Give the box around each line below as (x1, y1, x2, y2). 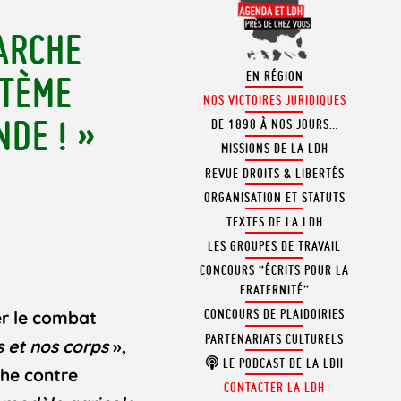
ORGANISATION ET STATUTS (203, 189, 346, 206)
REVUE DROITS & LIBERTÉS (204, 165, 345, 182)
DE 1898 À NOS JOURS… (210, 116, 338, 133)
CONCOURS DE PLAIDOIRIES (204, 306, 346, 323)
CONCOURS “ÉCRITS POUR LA (200, 262, 350, 279)
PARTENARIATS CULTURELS (205, 330, 345, 347)
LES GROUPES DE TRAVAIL (208, 238, 342, 255)
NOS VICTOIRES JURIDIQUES (202, 91, 346, 108)
